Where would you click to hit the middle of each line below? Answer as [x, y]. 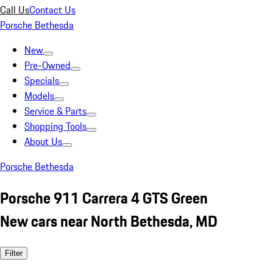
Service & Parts [55, 111]
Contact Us [52, 10]
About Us [43, 141]
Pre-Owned [48, 65]
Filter [14, 253]
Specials [42, 80]
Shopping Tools [55, 126]
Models [39, 96]
